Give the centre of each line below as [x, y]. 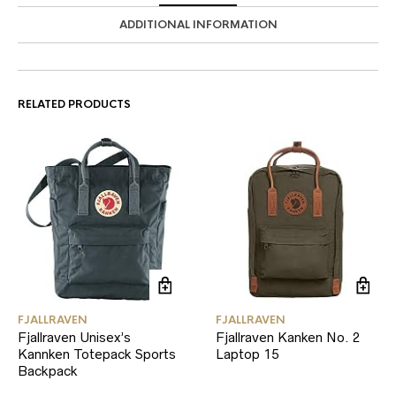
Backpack [48, 371]
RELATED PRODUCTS [74, 105]
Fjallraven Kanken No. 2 [288, 338]
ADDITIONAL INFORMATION [198, 25]
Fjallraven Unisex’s [74, 338]
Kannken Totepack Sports [97, 354]
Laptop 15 [247, 354]
